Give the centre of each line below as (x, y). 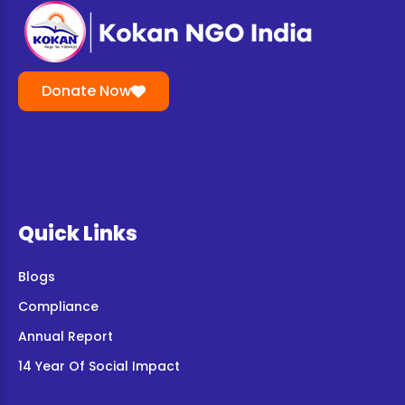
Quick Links (78, 234)
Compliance (58, 306)
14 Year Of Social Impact (99, 366)
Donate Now (86, 91)
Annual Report (66, 336)
